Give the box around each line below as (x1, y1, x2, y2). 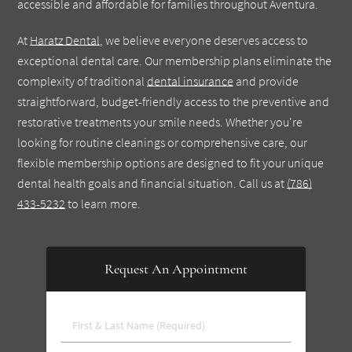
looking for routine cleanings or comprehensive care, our (17, 134, 308, 150)
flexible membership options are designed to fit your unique (17, 154, 324, 170)
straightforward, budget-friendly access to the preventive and (17, 93, 330, 109)
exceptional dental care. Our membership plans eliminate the (17, 52, 332, 68)
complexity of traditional (17, 72, 148, 89)
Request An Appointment (104, 259, 247, 277)
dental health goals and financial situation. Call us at (17, 174, 288, 191)
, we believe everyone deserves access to (100, 31, 309, 48)
